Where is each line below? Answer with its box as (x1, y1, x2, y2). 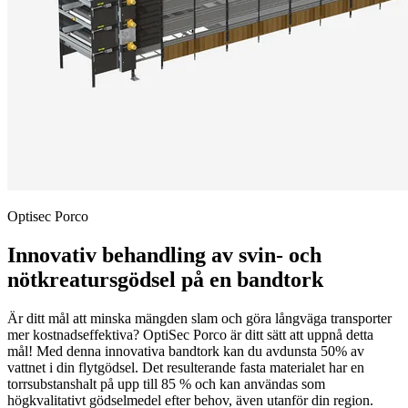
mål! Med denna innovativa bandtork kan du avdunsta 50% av (7, 342, 364, 359)
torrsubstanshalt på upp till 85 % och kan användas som (7, 375, 325, 392)
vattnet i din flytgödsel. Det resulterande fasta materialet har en (7, 359, 364, 375)
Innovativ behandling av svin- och (7, 242, 321, 267)
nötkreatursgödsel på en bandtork (7, 267, 323, 291)
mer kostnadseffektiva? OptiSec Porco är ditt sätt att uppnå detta (7, 326, 373, 342)
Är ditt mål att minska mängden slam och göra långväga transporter (7, 310, 392, 326)
